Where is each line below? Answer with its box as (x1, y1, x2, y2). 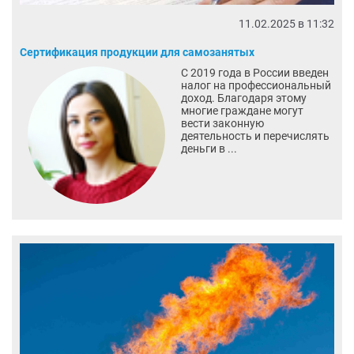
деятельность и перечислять (180, 129, 330, 142)
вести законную (180, 116, 264, 130)
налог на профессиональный (180, 78, 331, 92)
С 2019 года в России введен (180, 66, 329, 79)
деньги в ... (180, 141, 237, 155)
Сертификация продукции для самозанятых (20, 45, 254, 58)
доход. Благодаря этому (180, 91, 307, 104)
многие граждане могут (180, 104, 303, 117)
